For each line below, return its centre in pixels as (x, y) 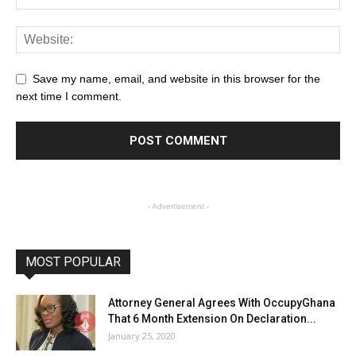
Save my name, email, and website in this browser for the (176, 78)
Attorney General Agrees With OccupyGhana (222, 302)
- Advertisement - (178, 206)
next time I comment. (69, 96)
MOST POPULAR (73, 261)
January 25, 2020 (142, 335)
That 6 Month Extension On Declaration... (212, 318)
